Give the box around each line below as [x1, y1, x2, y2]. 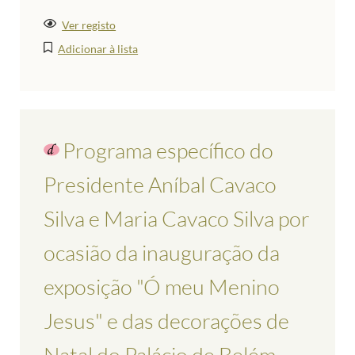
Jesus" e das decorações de [44, 307, 289, 334]
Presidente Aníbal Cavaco [44, 170, 277, 197]
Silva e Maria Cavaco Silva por [44, 204, 310, 231]
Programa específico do [63, 136, 273, 163]
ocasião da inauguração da [44, 239, 280, 265]
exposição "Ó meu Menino [44, 273, 280, 300]
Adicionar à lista [58, 41, 139, 55]
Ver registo [62, 17, 116, 32]
